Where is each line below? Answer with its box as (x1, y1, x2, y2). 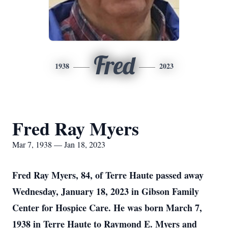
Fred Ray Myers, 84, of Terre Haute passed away (12, 168, 204, 182)
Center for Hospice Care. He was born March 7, (12, 201, 202, 214)
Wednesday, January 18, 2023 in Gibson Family (12, 185, 199, 198)
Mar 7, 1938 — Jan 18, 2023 (12, 139, 105, 150)
